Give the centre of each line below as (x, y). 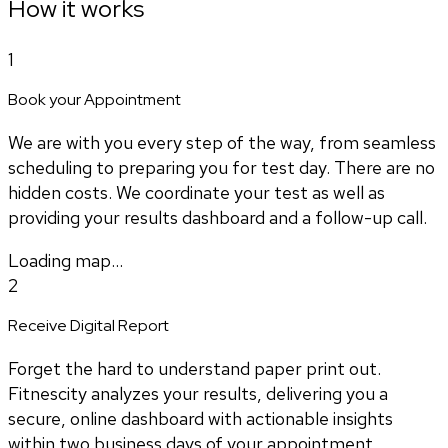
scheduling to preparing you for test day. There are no (221, 167)
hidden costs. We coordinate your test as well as (196, 192)
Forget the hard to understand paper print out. (194, 368)
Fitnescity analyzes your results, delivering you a (198, 393)
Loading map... (65, 260)
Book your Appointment (94, 99)
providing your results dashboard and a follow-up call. (217, 217)
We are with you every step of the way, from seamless (222, 142)
